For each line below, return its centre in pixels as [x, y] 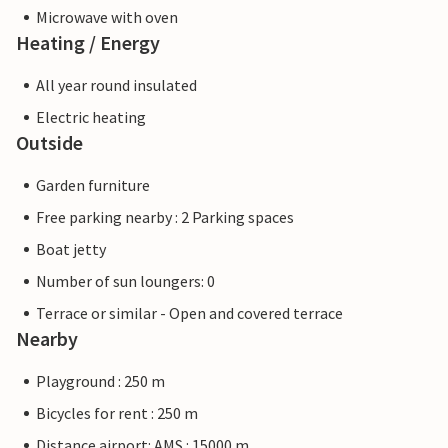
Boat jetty [71, 249]
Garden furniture [93, 185]
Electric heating [91, 117]
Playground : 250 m [100, 381]
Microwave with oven [107, 17]
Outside [49, 143]
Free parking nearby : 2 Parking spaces [165, 217]
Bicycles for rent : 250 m [117, 413]
